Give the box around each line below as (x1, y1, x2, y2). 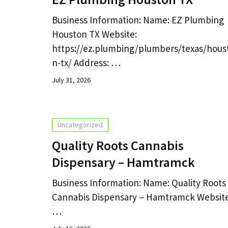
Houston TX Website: (52, 27, 137, 40)
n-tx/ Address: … (52, 56, 121, 69)
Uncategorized (58, 120, 103, 129)
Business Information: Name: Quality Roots (52, 176, 226, 189)
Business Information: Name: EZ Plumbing (52, 13, 224, 26)
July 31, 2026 (52, 75, 91, 84)
